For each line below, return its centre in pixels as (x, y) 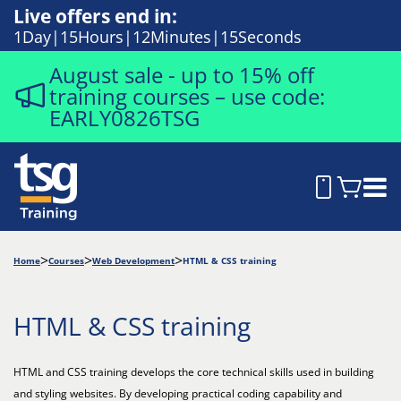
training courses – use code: (187, 96)
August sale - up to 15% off (182, 75)
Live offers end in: (95, 16)
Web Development (133, 260)
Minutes (181, 37)
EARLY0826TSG (124, 118)
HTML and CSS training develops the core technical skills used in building (194, 372)
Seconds (270, 37)
